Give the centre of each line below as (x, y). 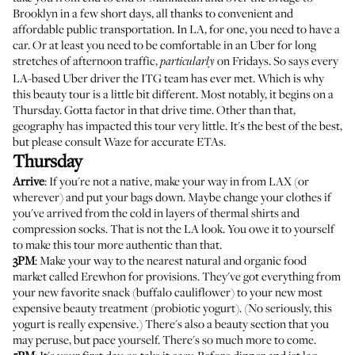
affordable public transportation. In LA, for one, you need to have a (176, 29)
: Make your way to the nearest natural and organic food (171, 260)
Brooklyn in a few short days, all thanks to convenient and (153, 13)
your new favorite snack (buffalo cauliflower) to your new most (168, 292)
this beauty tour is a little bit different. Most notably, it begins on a (173, 94)
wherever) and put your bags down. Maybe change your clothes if (172, 197)
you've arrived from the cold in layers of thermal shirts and (156, 212)
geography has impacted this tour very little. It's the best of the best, (177, 125)
